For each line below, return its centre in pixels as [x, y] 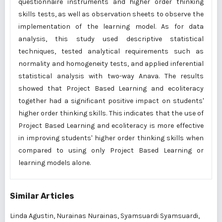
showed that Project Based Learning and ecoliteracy [111, 88]
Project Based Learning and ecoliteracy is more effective [111, 126]
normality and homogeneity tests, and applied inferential [111, 64]
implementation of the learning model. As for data [111, 27]
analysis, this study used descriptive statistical [111, 39]
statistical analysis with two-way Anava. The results [111, 76]
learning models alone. [55, 163]
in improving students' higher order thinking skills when [111, 138]
